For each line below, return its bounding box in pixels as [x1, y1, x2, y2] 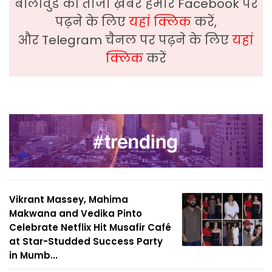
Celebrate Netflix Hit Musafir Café [9, 220, 171, 234]
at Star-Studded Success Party [9, 234, 163, 248]
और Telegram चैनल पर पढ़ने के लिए [18, 32, 232, 49]
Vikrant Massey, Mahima [9, 192, 128, 206]
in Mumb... [9, 248, 58, 262]
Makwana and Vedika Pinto [9, 206, 142, 220]
